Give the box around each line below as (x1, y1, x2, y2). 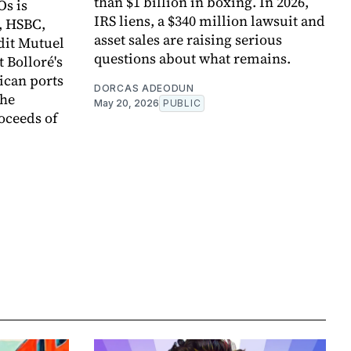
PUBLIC (163, 97, 201, 110)
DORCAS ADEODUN (94, 82, 194, 95)
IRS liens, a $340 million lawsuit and (94, 11, 325, 31)
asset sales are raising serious (94, 30, 282, 50)
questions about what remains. (94, 49, 291, 69)
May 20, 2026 (94, 97, 159, 110)
